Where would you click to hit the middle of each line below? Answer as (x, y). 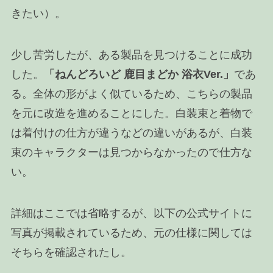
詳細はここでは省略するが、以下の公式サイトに (131, 213)
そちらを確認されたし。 (71, 252)
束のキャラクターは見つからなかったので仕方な (131, 152)
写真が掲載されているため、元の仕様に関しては (131, 232)
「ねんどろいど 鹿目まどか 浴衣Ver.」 (139, 74)
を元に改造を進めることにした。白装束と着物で (131, 113)
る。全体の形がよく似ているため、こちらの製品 (131, 94)
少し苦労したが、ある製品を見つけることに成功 (131, 55)
